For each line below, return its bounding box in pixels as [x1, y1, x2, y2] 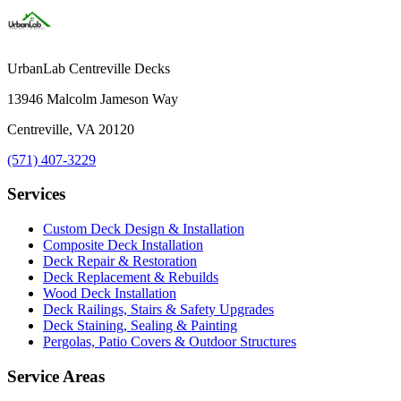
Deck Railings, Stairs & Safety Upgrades [43, 302, 274, 318]
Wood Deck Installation [43, 286, 176, 302]
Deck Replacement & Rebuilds [43, 269, 218, 286]
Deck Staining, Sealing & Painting [43, 318, 237, 334]
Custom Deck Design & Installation [43, 221, 244, 237]
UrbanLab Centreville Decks [7, 60, 170, 76]
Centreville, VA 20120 [7, 121, 134, 137]
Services [7, 184, 65, 204]
